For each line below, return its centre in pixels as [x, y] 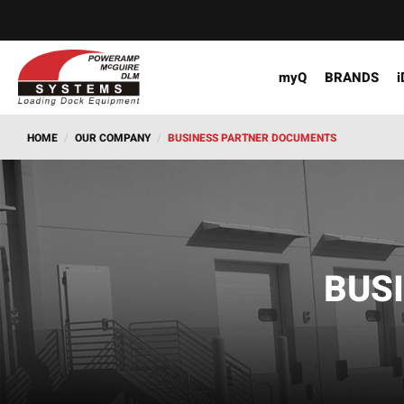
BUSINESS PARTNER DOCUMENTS [252, 138]
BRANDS [352, 78]
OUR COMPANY [113, 138]
